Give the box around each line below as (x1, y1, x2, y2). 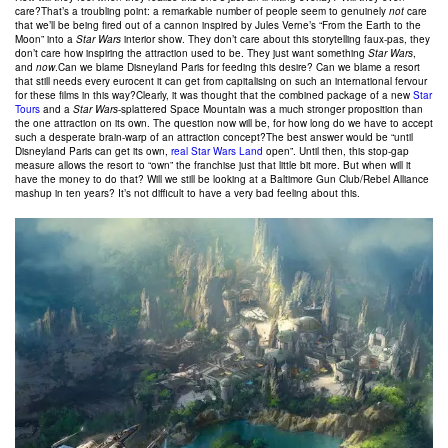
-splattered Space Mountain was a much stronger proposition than (118, 102, 423, 116)
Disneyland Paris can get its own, (15, 144, 171, 158)
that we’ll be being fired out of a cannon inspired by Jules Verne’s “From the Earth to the (15, 18, 421, 32)
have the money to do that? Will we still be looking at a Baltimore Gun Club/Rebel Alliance (15, 172, 429, 186)
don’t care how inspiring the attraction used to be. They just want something (15, 46, 368, 60)
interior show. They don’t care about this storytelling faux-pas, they (121, 32, 430, 46)
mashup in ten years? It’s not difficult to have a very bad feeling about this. (15, 186, 360, 200)
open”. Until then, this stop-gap (263, 144, 409, 158)
